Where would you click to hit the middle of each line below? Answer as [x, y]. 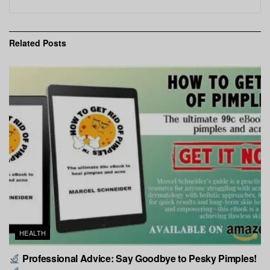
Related [25, 43]
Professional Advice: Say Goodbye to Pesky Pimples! [138, 258]
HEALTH [33, 232]
